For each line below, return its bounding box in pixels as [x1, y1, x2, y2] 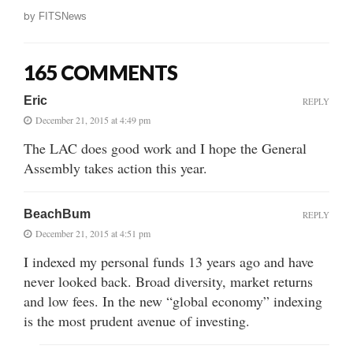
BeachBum [24, 206, 91, 221]
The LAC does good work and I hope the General [24, 138, 307, 158]
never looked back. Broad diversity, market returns [24, 271, 313, 291]
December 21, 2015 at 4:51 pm [35, 226, 150, 240]
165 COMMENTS [24, 59, 178, 85]
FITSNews [39, 9, 87, 22]
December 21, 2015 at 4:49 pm [35, 113, 150, 126]
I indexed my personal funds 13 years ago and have [24, 251, 314, 271]
